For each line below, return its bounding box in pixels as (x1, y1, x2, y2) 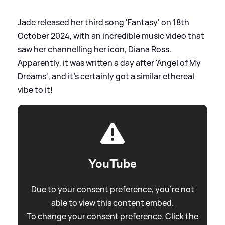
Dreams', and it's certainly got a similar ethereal (18, 70, 194, 82)
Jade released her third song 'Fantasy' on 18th (18, 16, 189, 28)
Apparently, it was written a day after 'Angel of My (18, 57, 201, 68)
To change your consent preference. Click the (27, 210, 198, 222)
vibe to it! (18, 84, 53, 95)
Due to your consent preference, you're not (31, 183, 194, 195)
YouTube (88, 155, 137, 172)
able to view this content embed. (51, 197, 174, 208)
